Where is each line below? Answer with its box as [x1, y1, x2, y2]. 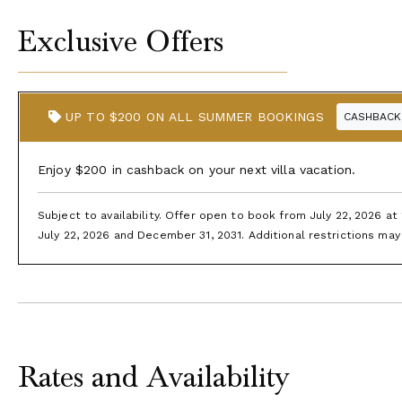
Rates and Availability [18, 359, 289, 395]
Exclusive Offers [18, 23, 224, 59]
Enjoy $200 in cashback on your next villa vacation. [38, 162, 356, 177]
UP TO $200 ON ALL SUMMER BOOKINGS [60, 109, 324, 124]
